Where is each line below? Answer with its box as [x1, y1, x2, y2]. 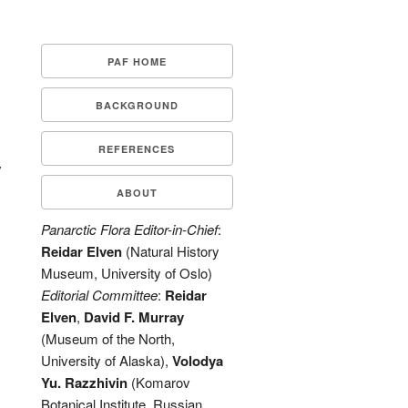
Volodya [171, 351, 223, 371]
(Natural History [121, 241, 219, 260]
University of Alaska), [40, 351, 172, 370]
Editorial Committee [40, 285, 158, 304]
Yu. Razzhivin [40, 372, 127, 393]
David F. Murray [83, 307, 184, 327]
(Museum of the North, [40, 329, 175, 348]
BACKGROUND [95, 98, 178, 112]
